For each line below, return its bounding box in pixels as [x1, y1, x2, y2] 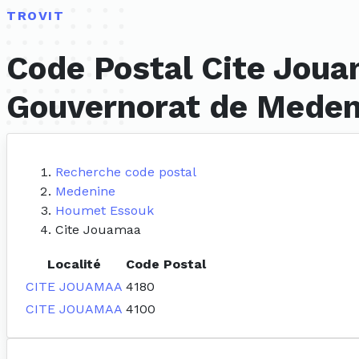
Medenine [55, 184, 115, 200]
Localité [47, 256, 101, 272]
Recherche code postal [55, 164, 196, 180]
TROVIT [6, 8, 65, 23]
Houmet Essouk [55, 203, 154, 219]
